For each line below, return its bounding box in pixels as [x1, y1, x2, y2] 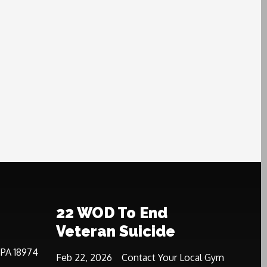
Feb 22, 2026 [56, 252, 112, 263]
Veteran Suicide [56, 222, 175, 240]
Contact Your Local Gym [122, 252, 224, 263]
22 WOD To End [56, 204, 167, 222]
